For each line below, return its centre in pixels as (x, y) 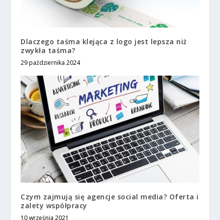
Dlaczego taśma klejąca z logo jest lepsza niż (104, 41)
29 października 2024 (51, 62)
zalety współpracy (54, 205)
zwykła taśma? (48, 50)
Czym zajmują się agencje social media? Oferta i (110, 196)
